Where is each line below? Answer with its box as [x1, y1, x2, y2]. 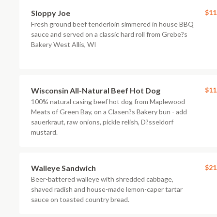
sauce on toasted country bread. [31, 195, 129, 203]
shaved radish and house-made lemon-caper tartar [31, 185, 183, 193]
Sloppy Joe [31, 8, 70, 17]
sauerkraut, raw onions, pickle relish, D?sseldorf [31, 118, 173, 126]
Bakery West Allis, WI [31, 40, 96, 48]
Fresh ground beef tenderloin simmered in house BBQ [31, 20, 194, 28]
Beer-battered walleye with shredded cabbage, [31, 175, 173, 183]
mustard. [31, 128, 58, 136]
